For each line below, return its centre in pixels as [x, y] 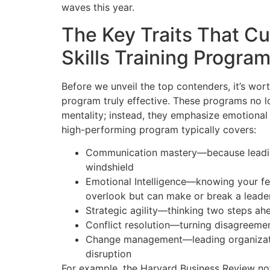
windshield [110, 167]
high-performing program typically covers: [159, 129]
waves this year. [98, 8]
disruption [108, 254]
